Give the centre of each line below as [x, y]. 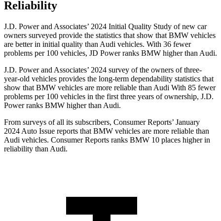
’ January [186, 122]
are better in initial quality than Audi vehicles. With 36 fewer [97, 44]
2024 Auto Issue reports [42, 131]
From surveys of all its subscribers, [59, 122]
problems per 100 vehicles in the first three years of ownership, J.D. [109, 97]
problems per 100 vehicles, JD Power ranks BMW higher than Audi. [110, 53]
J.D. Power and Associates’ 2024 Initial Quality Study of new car [105, 27]
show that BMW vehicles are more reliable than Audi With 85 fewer [110, 88]
